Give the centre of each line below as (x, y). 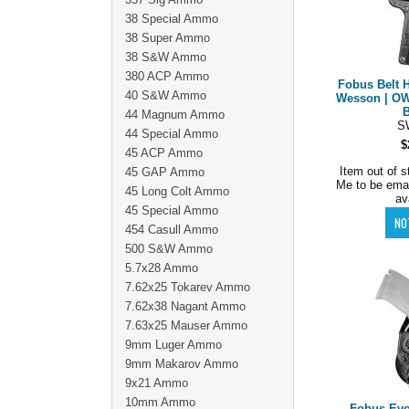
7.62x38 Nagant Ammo (185, 306)
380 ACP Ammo (167, 76)
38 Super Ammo (168, 38)
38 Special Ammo (172, 19)
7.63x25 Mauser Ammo (186, 325)
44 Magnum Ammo (175, 115)
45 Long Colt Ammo (177, 191)
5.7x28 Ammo (162, 268)
